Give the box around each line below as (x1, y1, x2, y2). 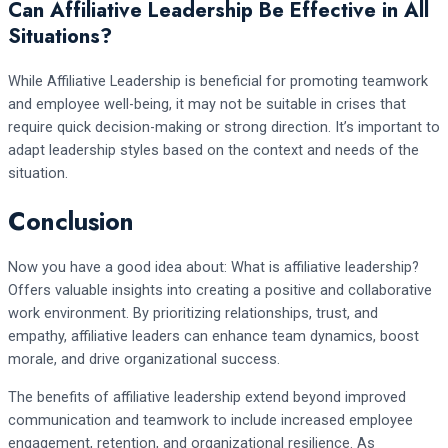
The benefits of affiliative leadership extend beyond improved (8, 388, 406, 407)
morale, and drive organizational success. (8, 350, 280, 369)
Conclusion (8, 202, 134, 239)
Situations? (8, 21, 112, 51)
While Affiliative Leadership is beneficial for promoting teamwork (8, 71, 428, 90)
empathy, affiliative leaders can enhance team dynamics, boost (8, 327, 419, 346)
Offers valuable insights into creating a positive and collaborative (8, 281, 432, 300)
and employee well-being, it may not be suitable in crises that (8, 94, 406, 113)
